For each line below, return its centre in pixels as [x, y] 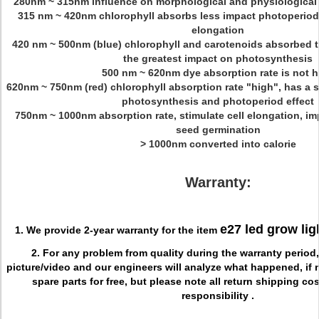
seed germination [218, 130]
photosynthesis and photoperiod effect [218, 101]
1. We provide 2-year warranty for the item [117, 230]
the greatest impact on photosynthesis [218, 58]
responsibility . [218, 296]
